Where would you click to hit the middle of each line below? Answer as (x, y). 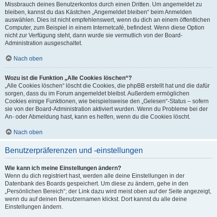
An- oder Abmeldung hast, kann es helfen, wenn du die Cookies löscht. (98, 117)
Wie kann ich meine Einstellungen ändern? (63, 168)
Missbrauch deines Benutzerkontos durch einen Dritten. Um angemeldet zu (103, 4)
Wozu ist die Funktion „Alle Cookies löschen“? (68, 78)
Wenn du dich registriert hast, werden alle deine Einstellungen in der (95, 176)
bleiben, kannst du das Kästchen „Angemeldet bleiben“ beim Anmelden (98, 12)
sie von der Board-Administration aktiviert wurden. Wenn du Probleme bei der (106, 109)
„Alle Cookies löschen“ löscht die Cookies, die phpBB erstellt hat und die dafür (107, 86)
